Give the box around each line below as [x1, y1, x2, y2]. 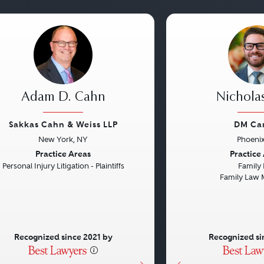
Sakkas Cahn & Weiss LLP [8, 119, 118, 130]
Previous [174, 147, 225, 163]
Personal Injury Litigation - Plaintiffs [2, 161, 124, 170]
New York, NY [38, 135, 88, 144]
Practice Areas [35, 148, 91, 159]
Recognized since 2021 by [14, 232, 113, 242]
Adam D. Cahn [21, 91, 105, 104]
